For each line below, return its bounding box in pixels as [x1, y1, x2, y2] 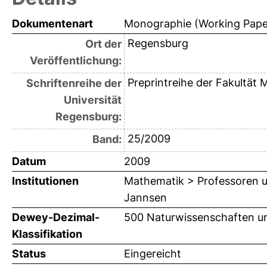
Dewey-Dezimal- [12, 210, 100, 223]
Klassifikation [12, 227, 82, 240]
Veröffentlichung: [29, 54, 122, 67]
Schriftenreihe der [26, 76, 122, 89]
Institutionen [12, 174, 79, 187]
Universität [63, 93, 122, 106]
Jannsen [124, 191, 167, 204]
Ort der [85, 37, 122, 50]
